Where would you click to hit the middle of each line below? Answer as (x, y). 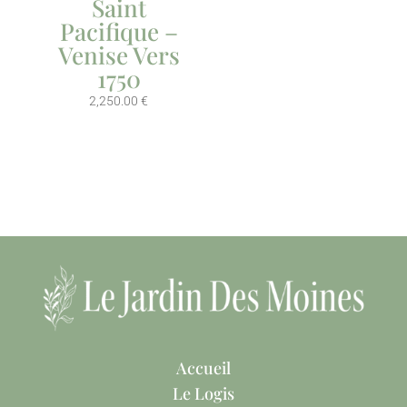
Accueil (203, 367)
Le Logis (203, 393)
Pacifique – (119, 32)
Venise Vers (119, 55)
